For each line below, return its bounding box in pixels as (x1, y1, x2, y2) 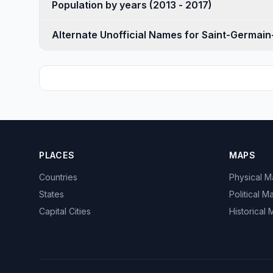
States (39, 189, 64, 199)
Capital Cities (39, 206, 91, 216)
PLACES (39, 150, 75, 160)
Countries (39, 172, 77, 182)
